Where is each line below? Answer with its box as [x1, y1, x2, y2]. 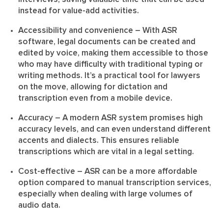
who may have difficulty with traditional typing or [18, 60, 203, 69]
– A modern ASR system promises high [55, 113, 203, 122]
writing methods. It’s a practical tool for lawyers [18, 71, 200, 80]
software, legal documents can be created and [18, 37, 195, 46]
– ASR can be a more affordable [77, 167, 197, 176]
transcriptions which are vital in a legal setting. [18, 147, 196, 156]
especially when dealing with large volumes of [18, 190, 192, 198]
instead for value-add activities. [18, 6, 139, 15]
